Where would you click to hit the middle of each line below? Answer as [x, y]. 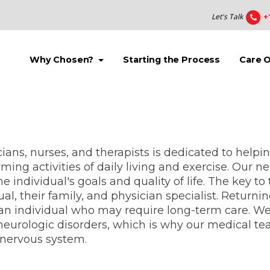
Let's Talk [227, 17]
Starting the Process [172, 60]
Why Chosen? [63, 60]
